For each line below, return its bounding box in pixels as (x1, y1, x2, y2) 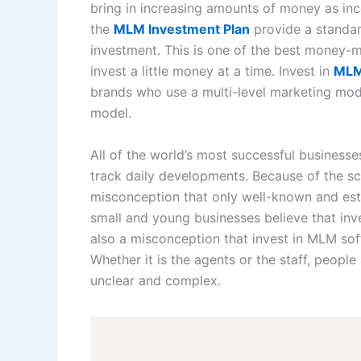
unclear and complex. (90, 272, 225, 288)
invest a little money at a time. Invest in (90, 63, 334, 79)
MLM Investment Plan (114, 21, 250, 37)
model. (90, 105, 131, 121)
